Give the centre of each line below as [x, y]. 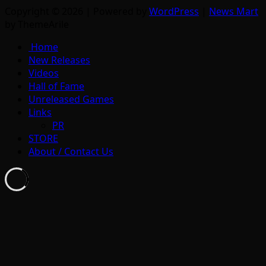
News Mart [234, 12]
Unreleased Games [71, 99]
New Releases [59, 60]
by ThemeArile [37, 25]
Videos [44, 73]
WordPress [174, 12]
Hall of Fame [56, 86]
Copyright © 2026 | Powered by [77, 12]
